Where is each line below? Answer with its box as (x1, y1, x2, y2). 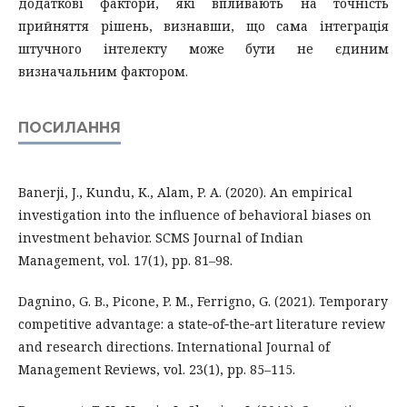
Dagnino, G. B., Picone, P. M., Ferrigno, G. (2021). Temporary (18, 292, 388, 310)
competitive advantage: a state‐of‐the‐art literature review (18, 314, 385, 333)
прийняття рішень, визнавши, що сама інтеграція (18, 16, 389, 35)
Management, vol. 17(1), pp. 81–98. (18, 251, 233, 269)
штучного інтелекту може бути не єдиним (18, 39, 389, 57)
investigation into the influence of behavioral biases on (18, 205, 372, 223)
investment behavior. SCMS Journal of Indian (18, 228, 303, 246)
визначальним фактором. (18, 62, 188, 80)
